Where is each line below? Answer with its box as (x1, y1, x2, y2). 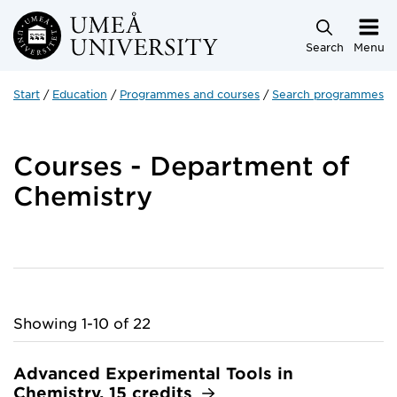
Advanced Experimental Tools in (13, 362, 293, 383)
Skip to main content (3, 18, 180, 38)
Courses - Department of (13, 150, 350, 180)
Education (52, 86, 107, 101)
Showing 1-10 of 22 (13, 313, 151, 331)
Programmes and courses (120, 86, 260, 101)
